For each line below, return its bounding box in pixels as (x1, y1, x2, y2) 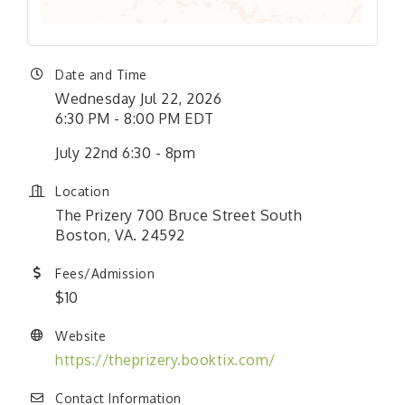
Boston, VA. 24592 (55, 225, 185, 244)
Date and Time (55, 66, 147, 82)
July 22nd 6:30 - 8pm (55, 143, 195, 162)
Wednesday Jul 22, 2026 (55, 89, 221, 108)
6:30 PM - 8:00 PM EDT (55, 108, 214, 127)
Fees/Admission (55, 265, 155, 281)
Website (55, 327, 107, 344)
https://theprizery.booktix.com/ (55, 350, 276, 369)
